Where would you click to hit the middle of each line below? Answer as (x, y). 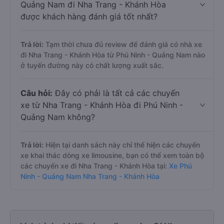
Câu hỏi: (36, 93)
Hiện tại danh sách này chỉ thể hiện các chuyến (122, 145)
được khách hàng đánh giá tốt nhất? (89, 16)
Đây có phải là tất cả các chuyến (116, 93)
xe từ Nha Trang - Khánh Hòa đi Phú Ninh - (102, 105)
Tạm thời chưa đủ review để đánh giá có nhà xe (123, 44)
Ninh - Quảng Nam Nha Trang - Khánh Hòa (90, 176)
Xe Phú (180, 166)
